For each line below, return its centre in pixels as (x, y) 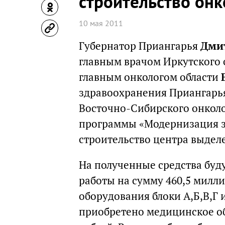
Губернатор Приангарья (140, 46)
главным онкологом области (150, 77)
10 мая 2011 (101, 23)
